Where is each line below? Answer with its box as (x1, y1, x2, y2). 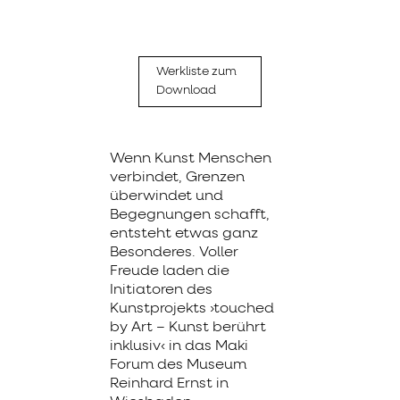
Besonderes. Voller (110, 245, 238, 260)
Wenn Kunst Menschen (110, 151, 271, 166)
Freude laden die (110, 263, 229, 279)
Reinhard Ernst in (110, 376, 229, 391)
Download (156, 85, 217, 97)
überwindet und (110, 188, 223, 204)
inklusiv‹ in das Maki (110, 338, 248, 354)
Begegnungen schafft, (110, 207, 270, 222)
